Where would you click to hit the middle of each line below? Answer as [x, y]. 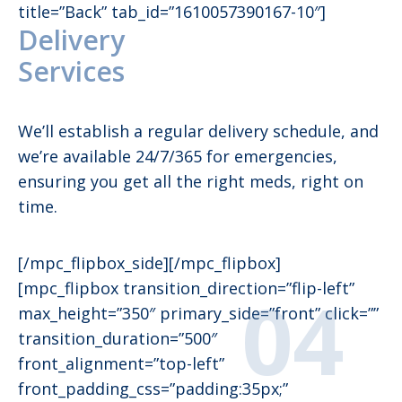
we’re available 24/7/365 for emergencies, [178, 157]
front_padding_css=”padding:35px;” [153, 389]
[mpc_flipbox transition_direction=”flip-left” [186, 288]
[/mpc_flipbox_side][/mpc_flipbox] [149, 263]
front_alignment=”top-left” [121, 364]
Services [71, 72]
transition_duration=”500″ [118, 339]
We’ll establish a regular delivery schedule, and [198, 131]
